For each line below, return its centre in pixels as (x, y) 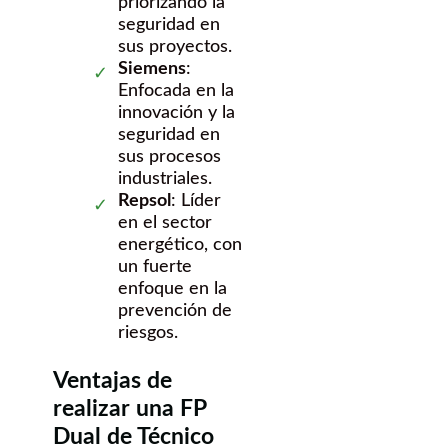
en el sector (165, 223)
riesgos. (148, 333)
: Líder (196, 201)
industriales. (165, 179)
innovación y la (176, 113)
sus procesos (169, 157)
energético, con (180, 245)
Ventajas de (112, 381)
